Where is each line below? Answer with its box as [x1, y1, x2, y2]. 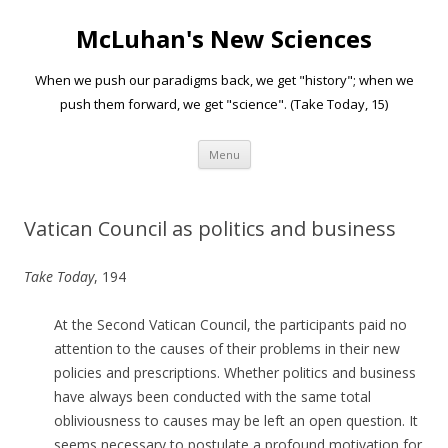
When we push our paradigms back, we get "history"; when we [34, 71, 414, 89]
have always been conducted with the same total [54, 387, 371, 406]
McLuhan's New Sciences [76, 22, 372, 55]
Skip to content [250, 137, 349, 156]
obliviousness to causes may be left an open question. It [54, 411, 418, 430]
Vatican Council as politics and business [24, 215, 396, 242]
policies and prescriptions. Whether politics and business [54, 363, 416, 382]
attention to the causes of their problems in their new [54, 339, 400, 358]
